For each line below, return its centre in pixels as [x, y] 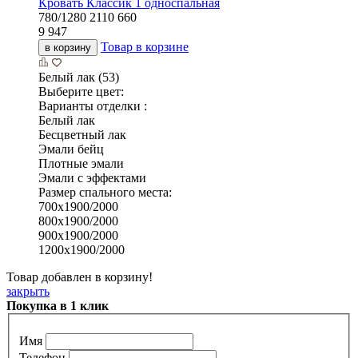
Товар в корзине [145, 46]
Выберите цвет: [81, 91]
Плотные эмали [81, 163]
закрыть [28, 291]
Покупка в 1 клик [58, 305]
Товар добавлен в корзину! [80, 276]
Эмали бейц [71, 149]
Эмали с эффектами [92, 177]
